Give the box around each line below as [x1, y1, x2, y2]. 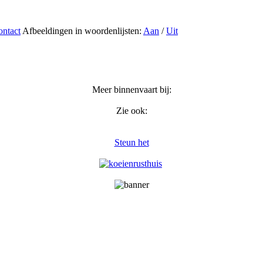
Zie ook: [116, 106, 147, 116]
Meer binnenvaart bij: [92, 85, 171, 95]
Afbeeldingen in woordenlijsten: [22, 26, 143, 36]
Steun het [114, 137, 149, 147]
